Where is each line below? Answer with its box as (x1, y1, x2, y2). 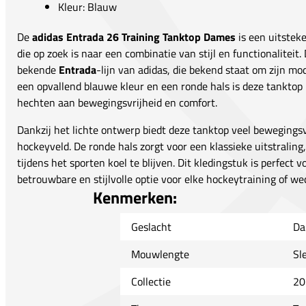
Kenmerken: (92, 185, 177, 210)
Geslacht (130, 219, 171, 236)
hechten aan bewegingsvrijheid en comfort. (17, 94, 217, 111)
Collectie (130, 273, 171, 290)
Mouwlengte (130, 246, 189, 263)
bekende (17, 61, 59, 79)
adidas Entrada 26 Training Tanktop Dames (32, 29, 236, 46)
